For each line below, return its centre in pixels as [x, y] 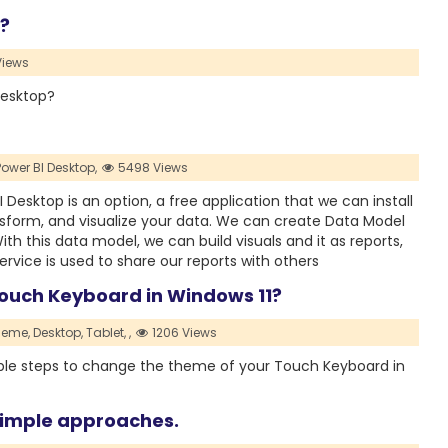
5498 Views [152, 168]
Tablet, [105, 333]
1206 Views [183, 333]
